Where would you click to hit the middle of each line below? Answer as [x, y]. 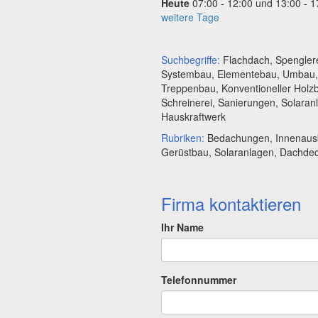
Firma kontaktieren [231, 204]
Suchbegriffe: [191, 60]
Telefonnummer [199, 280]
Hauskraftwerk [193, 117]
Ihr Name [182, 227]
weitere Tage [190, 17]
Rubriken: [183, 138]
